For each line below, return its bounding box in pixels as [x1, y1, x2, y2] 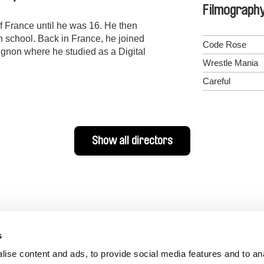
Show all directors [91, 135, 173, 147]
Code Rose [203, 39, 246, 50]
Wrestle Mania [203, 58, 258, 68]
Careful [203, 76, 230, 87]
